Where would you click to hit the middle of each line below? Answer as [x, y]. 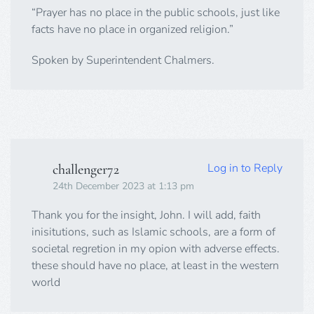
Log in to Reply [245, 168]
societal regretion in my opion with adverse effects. [156, 248]
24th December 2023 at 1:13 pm [123, 186]
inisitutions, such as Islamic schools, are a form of [153, 232]
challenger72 [86, 169]
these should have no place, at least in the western [155, 265]
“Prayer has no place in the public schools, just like [156, 12]
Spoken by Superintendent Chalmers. [123, 60]
